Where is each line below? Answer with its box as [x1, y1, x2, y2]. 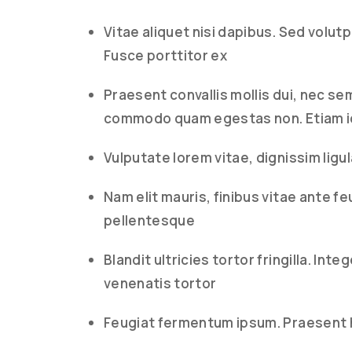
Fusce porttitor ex [104, 46, 228, 64]
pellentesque [104, 211, 196, 229]
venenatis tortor [104, 274, 217, 292]
